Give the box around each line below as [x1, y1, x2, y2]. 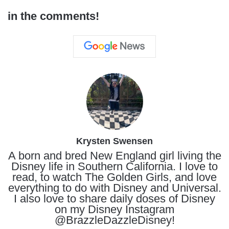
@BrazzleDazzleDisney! [54, 214, 175, 226]
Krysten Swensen [76, 136, 153, 146]
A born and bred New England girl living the [8, 149, 221, 162]
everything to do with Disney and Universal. [8, 181, 221, 194]
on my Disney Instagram [55, 203, 174, 216]
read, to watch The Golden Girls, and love [12, 171, 217, 184]
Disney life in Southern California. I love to [11, 160, 218, 173]
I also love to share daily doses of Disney [14, 192, 215, 205]
